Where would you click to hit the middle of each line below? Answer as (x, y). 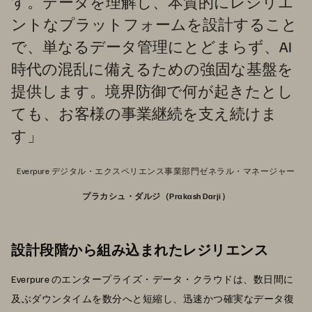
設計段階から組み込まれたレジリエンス (140, 250)
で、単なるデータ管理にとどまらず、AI (151, 46)
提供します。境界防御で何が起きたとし (152, 91)
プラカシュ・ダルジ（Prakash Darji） (156, 196)
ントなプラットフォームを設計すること (154, 24)
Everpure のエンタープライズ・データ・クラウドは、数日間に (153, 279)
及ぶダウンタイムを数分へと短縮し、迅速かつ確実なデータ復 (153, 299)
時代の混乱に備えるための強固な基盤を (152, 69)
